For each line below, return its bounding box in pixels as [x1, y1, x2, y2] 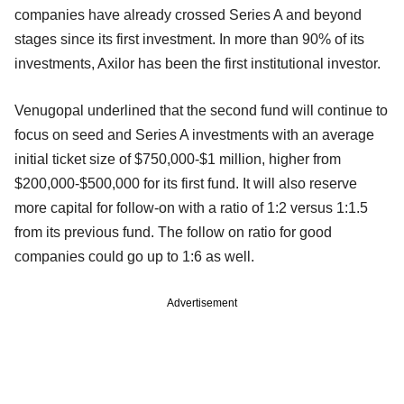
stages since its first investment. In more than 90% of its [14, 31, 364, 47]
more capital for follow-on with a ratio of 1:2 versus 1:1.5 [14, 199, 368, 216]
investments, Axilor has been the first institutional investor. [14, 55, 384, 71]
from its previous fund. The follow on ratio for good [14, 224, 332, 240]
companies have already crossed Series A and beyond [14, 6, 362, 23]
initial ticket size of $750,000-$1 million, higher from [14, 151, 341, 167]
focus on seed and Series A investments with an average [14, 126, 374, 142]
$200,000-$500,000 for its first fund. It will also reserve [14, 175, 357, 191]
